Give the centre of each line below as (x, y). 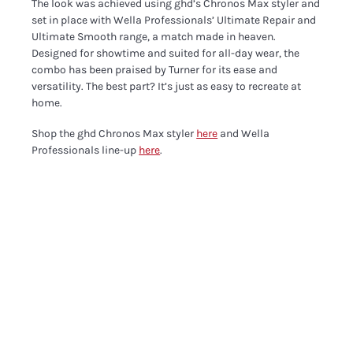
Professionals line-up (85, 150)
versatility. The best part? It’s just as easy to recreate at (167, 86)
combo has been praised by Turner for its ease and (155, 70)
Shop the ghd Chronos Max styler (114, 133)
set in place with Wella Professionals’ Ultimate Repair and (174, 20)
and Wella (244, 133)
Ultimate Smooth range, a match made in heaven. (154, 37)
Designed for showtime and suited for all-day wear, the (166, 53)
